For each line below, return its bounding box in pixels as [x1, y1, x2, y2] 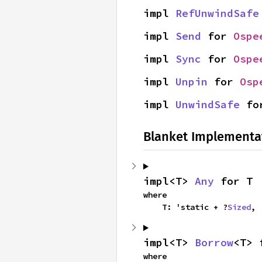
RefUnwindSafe [175, 6, 259, 20]
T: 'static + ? [162, 202, 227, 212]
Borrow [195, 236, 233, 249]
